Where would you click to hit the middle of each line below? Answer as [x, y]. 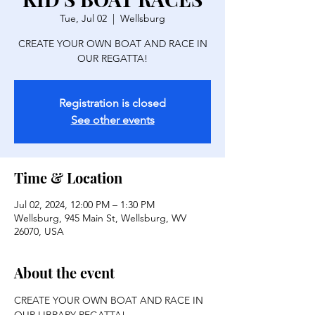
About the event [64, 272]
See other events [112, 120]
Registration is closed [112, 103]
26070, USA [39, 231]
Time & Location [68, 178]
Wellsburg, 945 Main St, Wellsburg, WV [100, 218]
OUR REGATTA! [112, 58]
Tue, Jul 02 [83, 18]
